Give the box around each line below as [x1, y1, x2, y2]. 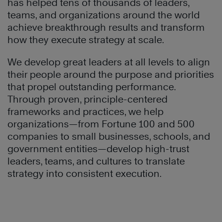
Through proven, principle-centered [7, 94, 167, 105]
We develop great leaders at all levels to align [7, 56, 210, 68]
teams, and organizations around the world [7, 9, 200, 21]
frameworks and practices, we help [7, 106, 164, 117]
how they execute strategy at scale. [7, 34, 164, 46]
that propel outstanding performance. [7, 81, 175, 93]
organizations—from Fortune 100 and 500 [7, 118, 195, 130]
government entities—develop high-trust [7, 143, 189, 155]
